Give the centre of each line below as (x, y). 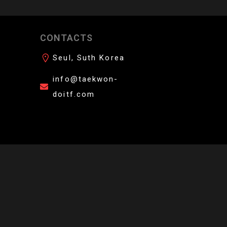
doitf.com (74, 94)
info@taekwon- (86, 79)
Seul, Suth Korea (89, 58)
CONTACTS (67, 38)
